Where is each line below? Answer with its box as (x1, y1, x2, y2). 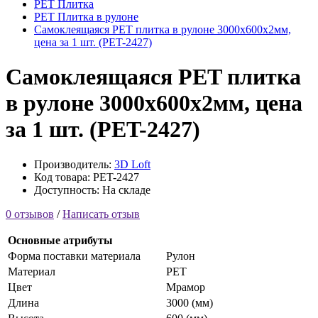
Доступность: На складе (34, 183, 150, 196)
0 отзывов (6, 207, 54, 220)
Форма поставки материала (8, 249, 141, 262)
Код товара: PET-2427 (34, 170, 139, 183)
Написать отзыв (62, 207, 140, 220)
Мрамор (166, 280, 205, 293)
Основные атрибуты (8, 234, 113, 246)
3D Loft (114, 158, 150, 170)
